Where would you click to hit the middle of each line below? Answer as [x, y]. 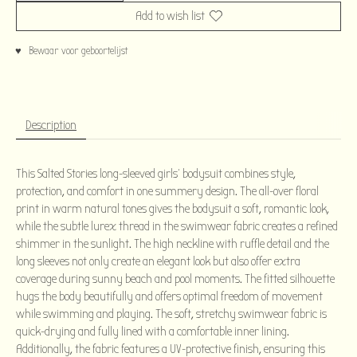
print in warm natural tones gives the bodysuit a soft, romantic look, [173, 208]
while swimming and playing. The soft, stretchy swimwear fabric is [171, 314]
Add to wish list [170, 16]
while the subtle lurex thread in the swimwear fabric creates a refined [177, 226]
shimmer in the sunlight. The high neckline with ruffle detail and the [173, 243]
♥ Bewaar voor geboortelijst [71, 51]
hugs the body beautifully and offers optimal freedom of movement [169, 296]
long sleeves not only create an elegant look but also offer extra [158, 261]
